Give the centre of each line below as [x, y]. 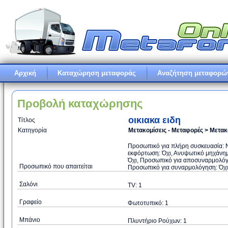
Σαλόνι [28, 184]
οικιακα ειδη [154, 120]
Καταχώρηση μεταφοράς [97, 73]
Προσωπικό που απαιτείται [56, 166]
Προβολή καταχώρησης [80, 104]
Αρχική [25, 73]
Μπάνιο [30, 220]
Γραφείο [31, 202]
